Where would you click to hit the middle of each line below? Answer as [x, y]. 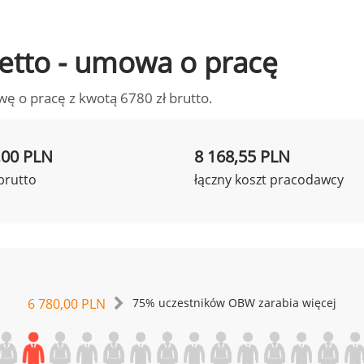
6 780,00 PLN [67, 304]
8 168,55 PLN [242, 156]
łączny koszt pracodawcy [269, 180]
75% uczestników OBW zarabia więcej [234, 303]
